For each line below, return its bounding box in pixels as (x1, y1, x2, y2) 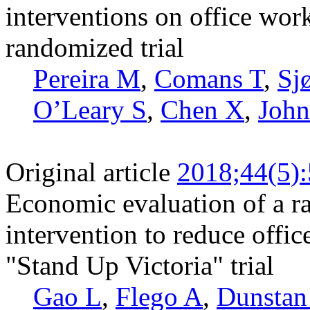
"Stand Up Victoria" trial (6, 250, 274, 280)
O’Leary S (33, 94, 147, 125)
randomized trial (6, 32, 184, 62)
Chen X (161, 94, 244, 125)
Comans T (154, 63, 264, 93)
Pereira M (33, 63, 140, 93)
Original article (6, 156, 170, 187)
